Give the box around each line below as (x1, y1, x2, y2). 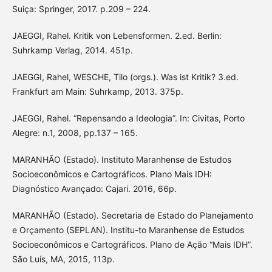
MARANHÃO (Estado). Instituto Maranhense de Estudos (12, 154, 231, 165)
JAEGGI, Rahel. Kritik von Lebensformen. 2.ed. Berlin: (12, 30, 222, 41)
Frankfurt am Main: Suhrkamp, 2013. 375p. (12, 86, 183, 97)
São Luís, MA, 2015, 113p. (12, 254, 115, 265)
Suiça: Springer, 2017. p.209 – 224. (12, 4, 151, 15)
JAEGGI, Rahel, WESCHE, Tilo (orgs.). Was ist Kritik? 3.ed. (12, 72, 239, 83)
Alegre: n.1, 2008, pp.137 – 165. (12, 127, 138, 138)
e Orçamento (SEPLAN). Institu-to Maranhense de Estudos (12, 225, 244, 236)
